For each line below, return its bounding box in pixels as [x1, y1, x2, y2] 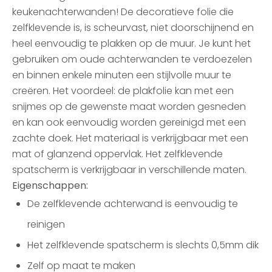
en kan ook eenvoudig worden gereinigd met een [12, 115, 246, 129]
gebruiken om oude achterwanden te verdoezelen [12, 52, 252, 66]
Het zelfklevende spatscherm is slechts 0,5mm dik [27, 238, 259, 252]
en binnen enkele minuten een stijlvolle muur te [12, 68, 231, 82]
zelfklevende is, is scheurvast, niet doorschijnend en [12, 21, 254, 35]
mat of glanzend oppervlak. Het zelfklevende [12, 147, 223, 161]
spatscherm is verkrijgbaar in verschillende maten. [12, 163, 246, 177]
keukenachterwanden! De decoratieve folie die [12, 5, 234, 19]
